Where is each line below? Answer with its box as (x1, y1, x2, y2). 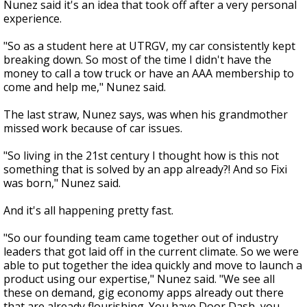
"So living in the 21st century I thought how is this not (3, 148, 279, 164)
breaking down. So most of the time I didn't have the (3, 52, 271, 68)
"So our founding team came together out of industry (3, 230, 278, 246)
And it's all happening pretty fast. (3, 203, 173, 219)
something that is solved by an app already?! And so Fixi (3, 162, 287, 177)
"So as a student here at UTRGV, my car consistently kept (3, 38, 295, 54)
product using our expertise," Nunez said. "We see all (3, 271, 275, 287)
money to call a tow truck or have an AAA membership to (3, 66, 294, 82)
